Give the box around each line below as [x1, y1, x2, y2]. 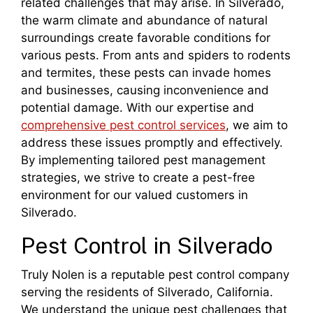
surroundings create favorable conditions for [21, 31, 270, 45]
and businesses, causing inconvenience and [21, 83, 269, 98]
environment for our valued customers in [21, 188, 248, 203]
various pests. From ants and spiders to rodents [21, 48, 291, 63]
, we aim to [226, 118, 288, 133]
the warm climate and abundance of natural [21, 13, 268, 28]
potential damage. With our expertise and [21, 101, 254, 115]
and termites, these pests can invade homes [21, 66, 271, 80]
